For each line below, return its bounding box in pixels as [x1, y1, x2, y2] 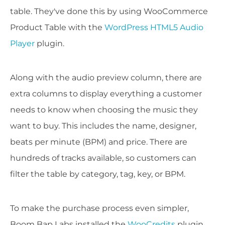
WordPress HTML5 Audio [104, 23, 203, 33]
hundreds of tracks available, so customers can [10, 153, 196, 163]
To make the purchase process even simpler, [10, 203, 189, 213]
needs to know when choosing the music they [10, 105, 198, 115]
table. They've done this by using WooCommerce [10, 7, 208, 17]
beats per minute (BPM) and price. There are [10, 137, 187, 147]
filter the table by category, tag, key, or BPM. [10, 169, 185, 179]
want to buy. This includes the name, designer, [10, 121, 196, 131]
